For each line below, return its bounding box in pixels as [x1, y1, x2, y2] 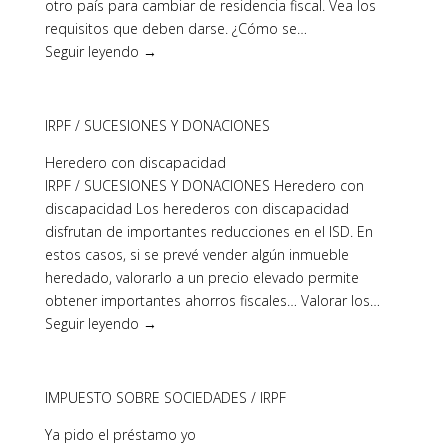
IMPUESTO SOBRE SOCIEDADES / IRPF [44, 388, 286, 407]
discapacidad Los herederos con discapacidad [44, 199, 349, 218]
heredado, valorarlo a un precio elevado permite [44, 268, 359, 287]
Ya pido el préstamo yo [44, 425, 196, 444]
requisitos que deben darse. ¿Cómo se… [44, 19, 307, 38]
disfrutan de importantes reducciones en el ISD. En [44, 222, 373, 241]
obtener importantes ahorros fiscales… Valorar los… [44, 291, 380, 310]
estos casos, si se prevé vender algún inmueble [44, 245, 349, 264]
